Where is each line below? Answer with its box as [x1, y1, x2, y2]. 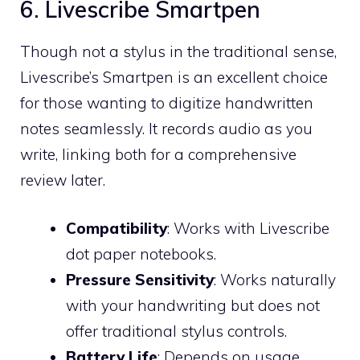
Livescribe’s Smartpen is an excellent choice [20, 67, 328, 87]
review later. [20, 170, 105, 190]
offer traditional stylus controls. [66, 321, 287, 341]
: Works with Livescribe [167, 219, 329, 238]
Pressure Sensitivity [66, 270, 214, 289]
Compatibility [66, 219, 167, 238]
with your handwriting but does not [66, 296, 320, 315]
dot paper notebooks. [66, 244, 216, 264]
